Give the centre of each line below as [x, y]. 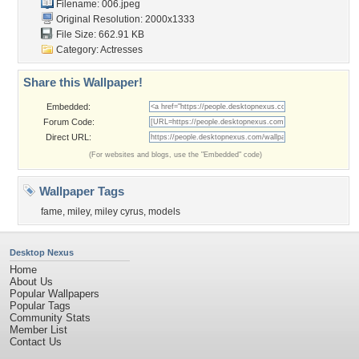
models [164, 212]
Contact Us [36, 342]
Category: [77, 50]
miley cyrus [119, 212]
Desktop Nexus [42, 252]
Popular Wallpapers [54, 294]
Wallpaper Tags [80, 191]
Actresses [121, 50]
